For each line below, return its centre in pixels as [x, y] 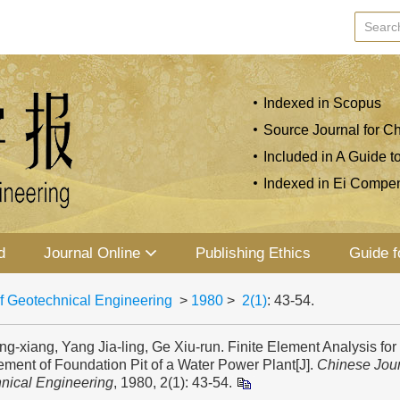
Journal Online [92, 253]
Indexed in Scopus [322, 103]
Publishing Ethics [253, 253]
